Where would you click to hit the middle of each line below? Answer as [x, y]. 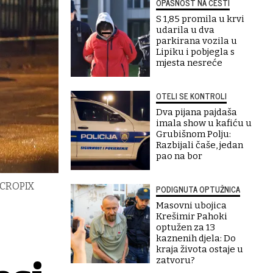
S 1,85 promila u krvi [200, 19]
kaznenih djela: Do [196, 238]
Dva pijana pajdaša [197, 112]
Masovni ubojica [191, 205]
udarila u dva [185, 30]
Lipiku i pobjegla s [195, 52]
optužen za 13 [186, 227]
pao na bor [179, 156]
